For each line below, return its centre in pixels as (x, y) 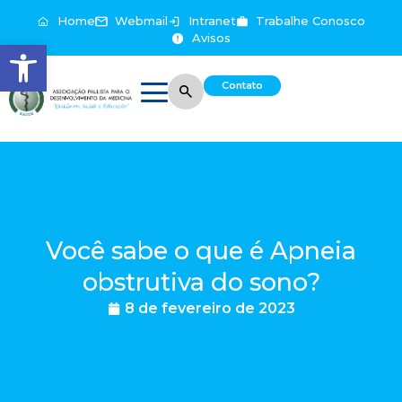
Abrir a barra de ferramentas (100, 52)
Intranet (212, 21)
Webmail (141, 21)
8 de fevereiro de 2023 (210, 308)
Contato (243, 85)
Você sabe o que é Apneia (201, 250)
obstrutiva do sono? (201, 282)
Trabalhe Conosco (310, 21)
